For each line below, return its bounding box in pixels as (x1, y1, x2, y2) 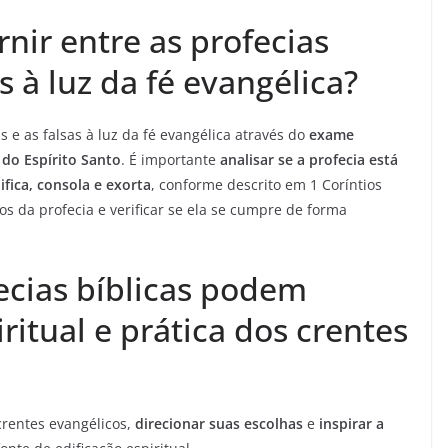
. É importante (121, 150, 220, 170)
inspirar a (319, 414, 384, 434)
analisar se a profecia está (220, 150, 398, 170)
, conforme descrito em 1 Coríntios (151, 175, 382, 195)
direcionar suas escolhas (135, 414, 303, 434)
